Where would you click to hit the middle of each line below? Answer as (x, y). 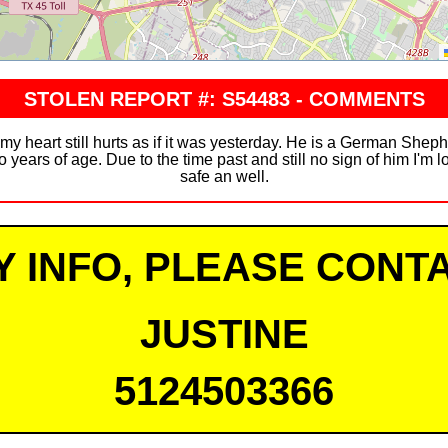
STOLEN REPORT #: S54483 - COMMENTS (224, 98)
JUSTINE (224, 333)
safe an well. (224, 176)
